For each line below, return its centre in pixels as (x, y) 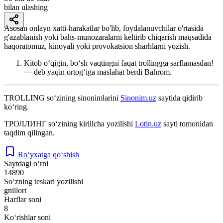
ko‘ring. (16, 107)
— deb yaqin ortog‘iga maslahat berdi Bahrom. (98, 72)
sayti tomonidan (187, 123)
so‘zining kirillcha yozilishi (91, 123)
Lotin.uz (148, 123)
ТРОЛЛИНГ (25, 123)
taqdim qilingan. (29, 132)
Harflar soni (23, 199)
